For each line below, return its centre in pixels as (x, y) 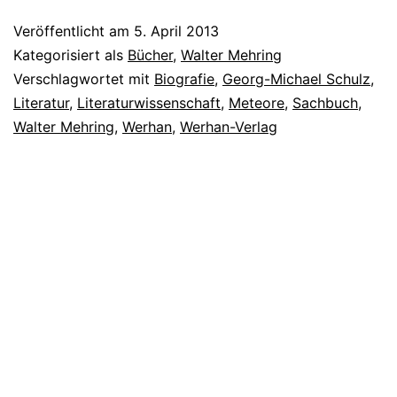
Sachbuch (325, 102)
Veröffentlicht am (74, 31)
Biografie (184, 78)
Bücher (150, 54)
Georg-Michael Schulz (296, 78)
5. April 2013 (176, 31)
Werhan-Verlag (229, 126)
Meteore (257, 102)
